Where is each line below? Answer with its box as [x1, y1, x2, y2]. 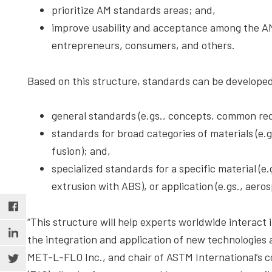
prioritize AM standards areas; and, [52, 3, 216, 16]
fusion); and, [52, 144, 110, 157]
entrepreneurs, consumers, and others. [52, 38, 235, 52]
